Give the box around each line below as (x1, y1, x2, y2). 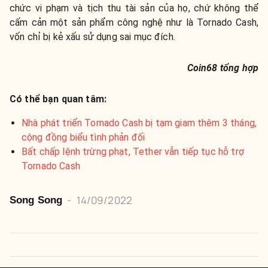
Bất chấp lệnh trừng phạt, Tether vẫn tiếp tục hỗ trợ (22, 146, 244, 158)
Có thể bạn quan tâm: (10, 93, 107, 105)
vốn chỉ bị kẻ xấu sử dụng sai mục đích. (10, 31, 175, 43)
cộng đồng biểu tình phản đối (22, 132, 145, 144)
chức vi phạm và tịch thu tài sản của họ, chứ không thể (10, 2, 258, 14)
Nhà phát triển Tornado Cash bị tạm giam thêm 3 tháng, (22, 117, 257, 129)
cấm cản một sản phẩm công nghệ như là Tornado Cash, (10, 17, 258, 29)
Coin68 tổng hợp (187, 62, 258, 74)
